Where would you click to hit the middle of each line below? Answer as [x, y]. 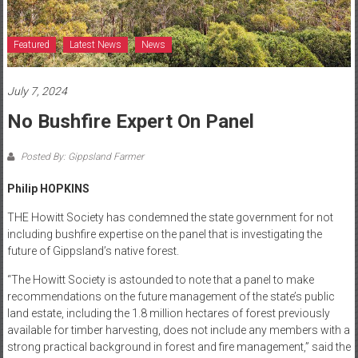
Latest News [95, 45]
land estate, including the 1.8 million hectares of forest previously [168, 314]
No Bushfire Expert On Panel [130, 122]
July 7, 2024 [37, 91]
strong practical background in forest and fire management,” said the [179, 347]
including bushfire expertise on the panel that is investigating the [164, 235]
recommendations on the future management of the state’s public [171, 297]
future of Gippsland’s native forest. [93, 251]
